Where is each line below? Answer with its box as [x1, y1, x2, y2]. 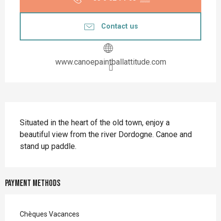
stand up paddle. [20, 142, 76, 151]
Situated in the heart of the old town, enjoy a [20, 118, 170, 128]
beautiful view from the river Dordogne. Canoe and [20, 130, 192, 140]
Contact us [101, 22, 138, 31]
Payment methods [5, 178, 60, 189]
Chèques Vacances [20, 210, 79, 219]
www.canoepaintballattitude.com [55, 57, 166, 67]
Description [5, 104, 59, 120]
